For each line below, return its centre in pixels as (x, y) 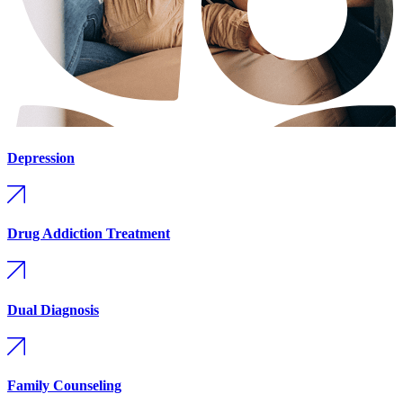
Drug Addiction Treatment (89, 234)
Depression (41, 157)
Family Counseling (64, 386)
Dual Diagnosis (53, 309)
